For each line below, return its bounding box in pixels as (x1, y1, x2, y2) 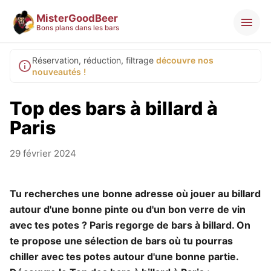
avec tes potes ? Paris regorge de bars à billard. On (10, 219, 250, 232)
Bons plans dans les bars (36, 24, 119, 33)
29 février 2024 (10, 148, 76, 160)
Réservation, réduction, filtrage (32, 55, 154, 66)
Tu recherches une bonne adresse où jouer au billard (10, 188, 261, 200)
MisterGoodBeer (36, 12, 118, 25)
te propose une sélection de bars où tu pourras (10, 235, 233, 247)
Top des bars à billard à (10, 97, 218, 120)
